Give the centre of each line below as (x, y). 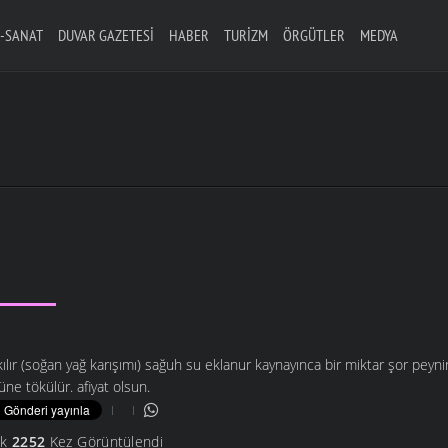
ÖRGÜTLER (313, 35)
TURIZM (245, 35)
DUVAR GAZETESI (105, 35)
